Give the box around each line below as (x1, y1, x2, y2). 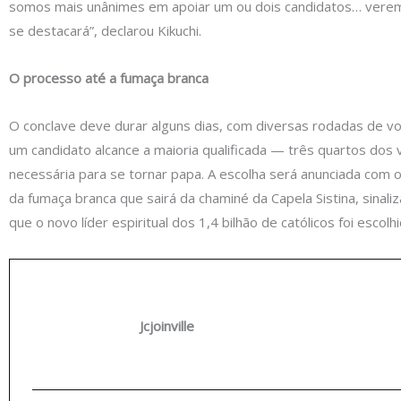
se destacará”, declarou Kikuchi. (9, 21, 201, 39)
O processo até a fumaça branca (9, 69, 209, 87)
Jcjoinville (140, 317, 194, 335)
